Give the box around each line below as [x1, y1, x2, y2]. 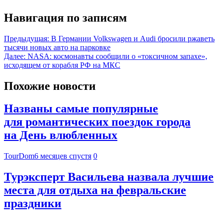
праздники [4, 197, 61, 210]
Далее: [4, 52, 26, 60]
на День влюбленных [4, 129, 117, 142]
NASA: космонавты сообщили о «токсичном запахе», [27, 52, 207, 60]
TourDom [4, 152, 34, 161]
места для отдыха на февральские [4, 184, 186, 197]
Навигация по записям [4, 11, 127, 24]
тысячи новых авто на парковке [4, 43, 110, 52]
